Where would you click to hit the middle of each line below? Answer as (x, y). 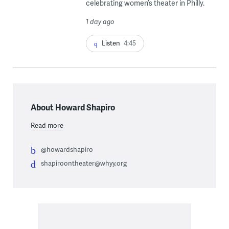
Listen (111, 43)
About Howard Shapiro (73, 107)
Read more (47, 125)
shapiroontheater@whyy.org (84, 163)
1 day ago (100, 21)
